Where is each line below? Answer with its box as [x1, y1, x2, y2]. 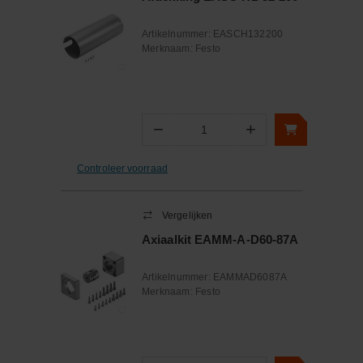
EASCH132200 [213, 28, 284, 40]
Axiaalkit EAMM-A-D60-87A [142, 233, 299, 246]
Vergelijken [162, 210, 213, 221]
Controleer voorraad [77, 162, 168, 174]
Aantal [174, 130, 203, 143]
